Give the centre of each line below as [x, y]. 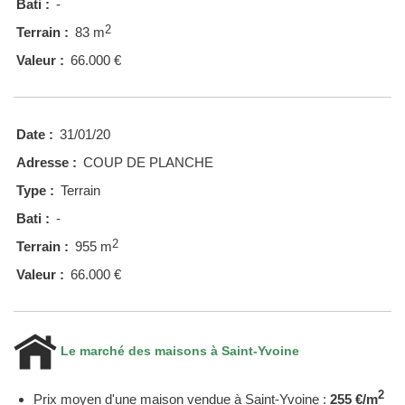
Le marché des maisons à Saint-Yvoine [178, 350]
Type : [35, 190]
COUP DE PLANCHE [148, 162]
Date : [35, 134]
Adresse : [47, 162]
